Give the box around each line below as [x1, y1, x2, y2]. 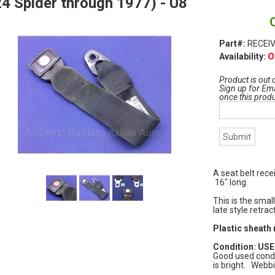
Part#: [219, 38, 247, 48]
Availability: [219, 51, 268, 61]
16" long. [212, 177, 248, 188]
